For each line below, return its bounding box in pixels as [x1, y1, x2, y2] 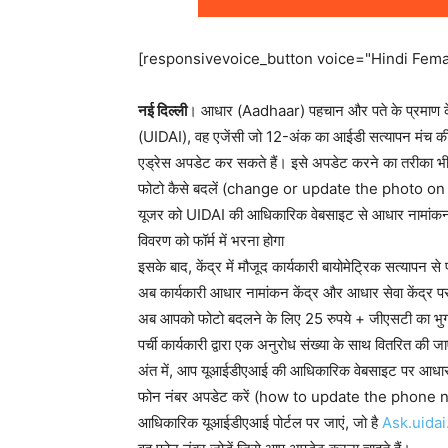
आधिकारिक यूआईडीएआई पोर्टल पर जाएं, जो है [138, 413, 382, 432]
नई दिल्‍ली [138, 101, 187, 120]
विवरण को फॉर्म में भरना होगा [138, 231, 284, 250]
